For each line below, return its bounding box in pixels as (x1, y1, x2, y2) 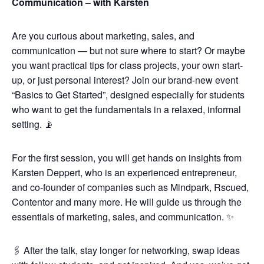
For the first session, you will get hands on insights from (12, 151, 242, 164)
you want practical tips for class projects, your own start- (12, 58, 243, 72)
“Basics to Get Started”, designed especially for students (12, 88, 245, 101)
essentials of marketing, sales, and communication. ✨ (12, 210, 234, 223)
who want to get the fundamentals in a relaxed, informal (12, 103, 241, 116)
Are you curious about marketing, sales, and (12, 29, 194, 42)
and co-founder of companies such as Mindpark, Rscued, (12, 180, 249, 194)
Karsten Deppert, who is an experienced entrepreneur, (12, 166, 237, 179)
